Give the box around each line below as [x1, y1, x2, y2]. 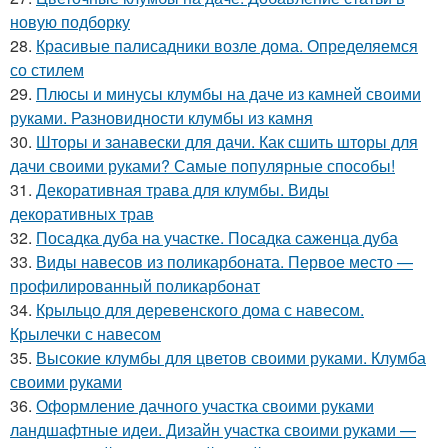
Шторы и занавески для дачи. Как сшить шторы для [36, 130, 418, 153]
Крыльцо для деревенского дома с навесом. [36, 298, 364, 321]
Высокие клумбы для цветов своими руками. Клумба [36, 346, 426, 369]
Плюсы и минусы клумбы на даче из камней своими [36, 82, 421, 105]
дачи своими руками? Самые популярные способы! [10, 154, 395, 177]
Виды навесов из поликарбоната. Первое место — [36, 250, 413, 273]
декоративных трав [10, 202, 154, 225]
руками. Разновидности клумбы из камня [10, 106, 313, 129]
